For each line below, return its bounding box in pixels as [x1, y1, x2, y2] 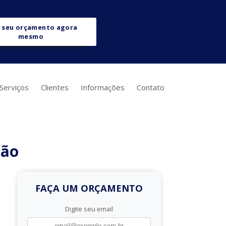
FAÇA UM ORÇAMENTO [35, 182, 143, 195]
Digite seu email [65, 204, 113, 214]
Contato [137, 82, 164, 92]
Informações [81, 82, 125, 92]
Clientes [41, 82, 69, 92]
